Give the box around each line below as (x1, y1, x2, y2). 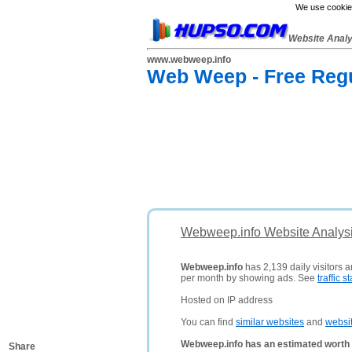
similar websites (236, 317, 304, 328)
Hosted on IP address (181, 295, 273, 306)
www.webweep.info (147, 54, 231, 65)
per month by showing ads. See (181, 273, 317, 284)
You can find (181, 317, 236, 328)
